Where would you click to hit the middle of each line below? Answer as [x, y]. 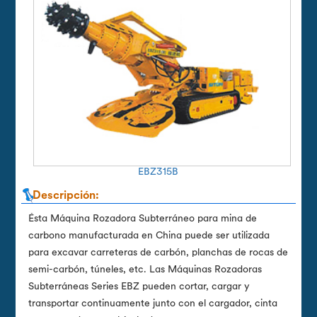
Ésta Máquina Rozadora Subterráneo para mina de [143, 219]
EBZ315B [158, 172]
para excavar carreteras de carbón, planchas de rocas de [158, 253]
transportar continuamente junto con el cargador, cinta [153, 304]
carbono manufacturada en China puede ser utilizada [149, 236]
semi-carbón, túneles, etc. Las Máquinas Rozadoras [145, 270]
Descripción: [65, 196]
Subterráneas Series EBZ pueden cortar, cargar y [139, 287]
